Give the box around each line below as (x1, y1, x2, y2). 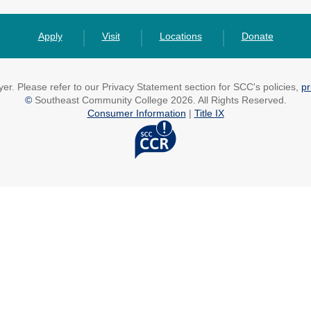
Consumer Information (87, 108, 186, 119)
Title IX (194, 108, 224, 119)
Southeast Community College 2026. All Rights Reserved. (31, 94, 287, 106)
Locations (159, 31, 202, 42)
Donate (241, 31, 274, 42)
